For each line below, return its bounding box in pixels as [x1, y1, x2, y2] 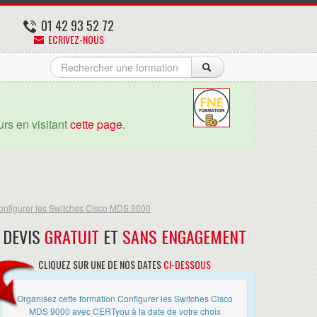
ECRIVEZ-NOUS [45, 32, 104, 47]
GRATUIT [45, 223, 99, 249]
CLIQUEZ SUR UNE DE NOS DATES [38, 256, 163, 272]
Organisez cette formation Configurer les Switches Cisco [16, 292, 233, 304]
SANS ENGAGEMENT [122, 223, 246, 249]
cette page [70, 115, 122, 132]
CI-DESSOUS [163, 256, 211, 272]
